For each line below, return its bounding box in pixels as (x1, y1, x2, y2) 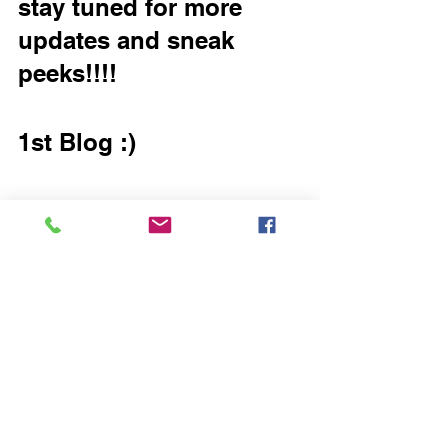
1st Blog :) (18, 128, 136, 156)
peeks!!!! (18, 59, 117, 87)
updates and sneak (18, 26, 241, 54)
